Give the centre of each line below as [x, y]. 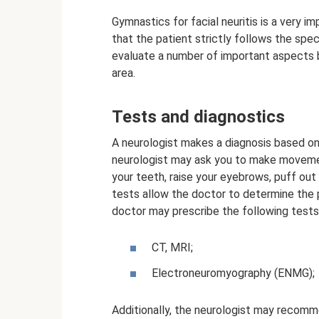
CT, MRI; [172, 248]
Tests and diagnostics [198, 117]
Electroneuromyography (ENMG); [233, 273]
